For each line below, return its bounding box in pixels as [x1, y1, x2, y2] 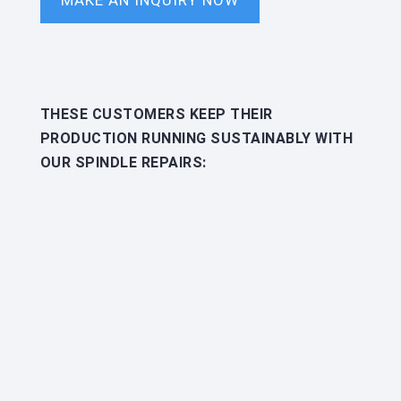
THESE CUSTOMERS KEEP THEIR [39, 105, 273, 123]
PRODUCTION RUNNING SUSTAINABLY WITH [39, 129, 354, 147]
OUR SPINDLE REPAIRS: [39, 153, 207, 171]
